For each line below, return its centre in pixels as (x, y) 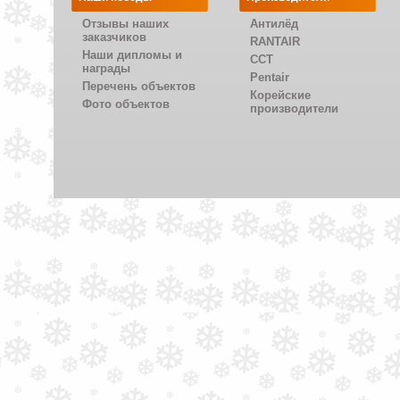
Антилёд (274, 24)
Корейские (280, 95)
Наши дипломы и (132, 55)
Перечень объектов (138, 86)
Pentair (269, 77)
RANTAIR (275, 42)
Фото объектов (125, 104)
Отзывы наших (125, 24)
